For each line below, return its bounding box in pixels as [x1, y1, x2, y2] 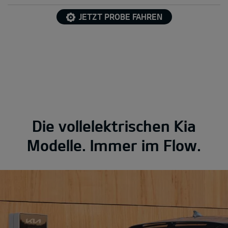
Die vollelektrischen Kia [32, 116, 196, 135]
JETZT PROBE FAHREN [78, 11, 162, 21]
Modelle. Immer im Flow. [27, 135, 201, 154]
